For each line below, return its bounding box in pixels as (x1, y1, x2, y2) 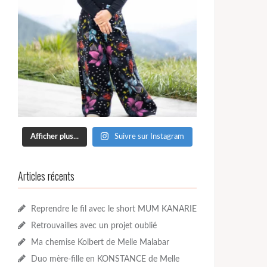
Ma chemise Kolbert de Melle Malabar (31, 238, 169, 247)
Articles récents (18, 167, 74, 184)
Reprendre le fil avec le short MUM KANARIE (31, 204, 197, 213)
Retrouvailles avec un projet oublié (31, 221, 157, 230)
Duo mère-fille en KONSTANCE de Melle (31, 254, 179, 263)
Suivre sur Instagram (114, 132, 185, 141)
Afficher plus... (30, 132, 79, 141)
